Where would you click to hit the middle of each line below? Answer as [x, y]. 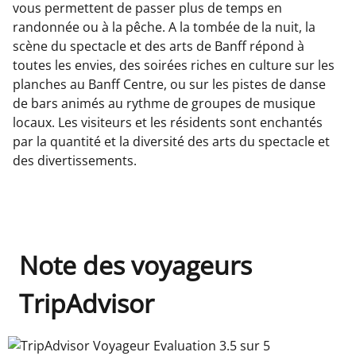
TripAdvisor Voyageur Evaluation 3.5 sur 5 [144, 344]
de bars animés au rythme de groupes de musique [164, 103]
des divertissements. [75, 160]
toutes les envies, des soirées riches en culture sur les [174, 65]
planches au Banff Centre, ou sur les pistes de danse [169, 84]
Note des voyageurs [135, 265]
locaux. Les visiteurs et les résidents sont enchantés [168, 122]
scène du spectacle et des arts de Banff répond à [159, 46]
